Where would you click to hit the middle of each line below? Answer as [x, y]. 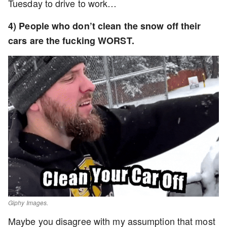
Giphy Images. [28, 202]
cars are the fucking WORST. [72, 41]
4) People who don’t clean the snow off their [105, 26]
